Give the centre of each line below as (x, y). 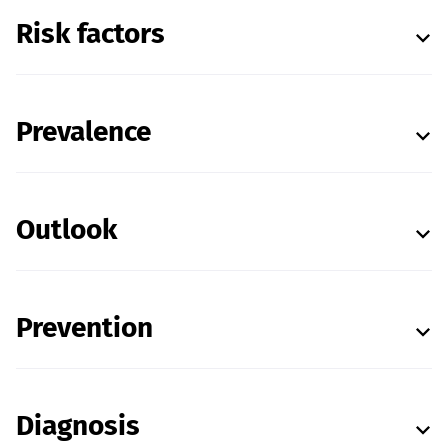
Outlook (66, 229)
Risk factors (90, 33)
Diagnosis (78, 425)
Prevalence (83, 131)
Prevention (84, 327)
